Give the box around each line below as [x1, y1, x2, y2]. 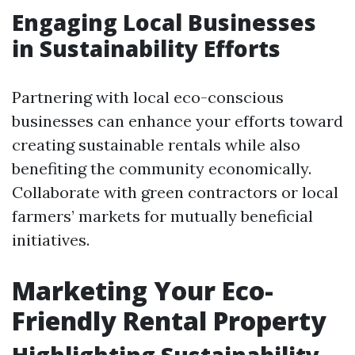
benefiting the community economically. [12, 158, 311, 178]
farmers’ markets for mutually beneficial [12, 206, 313, 226]
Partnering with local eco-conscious [12, 87, 284, 107]
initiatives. [12, 230, 90, 250]
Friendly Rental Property [12, 303, 326, 338]
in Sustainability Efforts [12, 33, 281, 63]
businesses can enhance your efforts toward [12, 111, 343, 131]
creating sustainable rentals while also [12, 135, 300, 155]
